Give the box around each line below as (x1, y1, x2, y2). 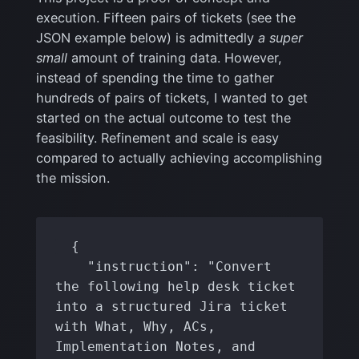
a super (257, 29, 303, 46)
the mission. (35, 169, 110, 186)
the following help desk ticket (55, 279, 296, 295)
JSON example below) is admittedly (35, 29, 258, 46)
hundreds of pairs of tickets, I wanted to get (35, 89, 308, 106)
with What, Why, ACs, (55, 319, 216, 335)
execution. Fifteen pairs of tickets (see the (35, 9, 296, 26)
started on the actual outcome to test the (35, 109, 291, 126)
